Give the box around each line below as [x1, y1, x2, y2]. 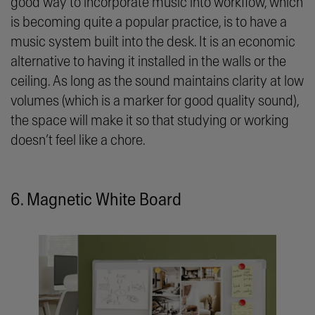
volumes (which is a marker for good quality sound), [11, 94, 299, 109]
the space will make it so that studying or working [11, 113, 289, 129]
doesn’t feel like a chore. [11, 133, 148, 148]
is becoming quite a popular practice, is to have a [11, 15, 287, 30]
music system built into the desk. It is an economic [11, 34, 295, 50]
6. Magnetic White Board [11, 191, 181, 210]
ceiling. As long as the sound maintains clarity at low [11, 74, 304, 89]
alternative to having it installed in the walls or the [11, 54, 286, 70]
